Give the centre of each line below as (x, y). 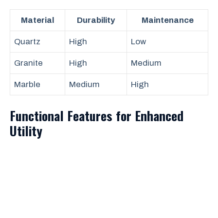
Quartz (27, 42)
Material (37, 20)
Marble (27, 84)
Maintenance (167, 20)
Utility (26, 130)
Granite (28, 63)
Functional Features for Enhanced (97, 115)
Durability (96, 20)
